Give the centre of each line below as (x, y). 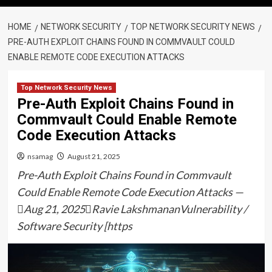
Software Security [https (74, 226)
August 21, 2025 (93, 156)
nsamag (40, 156)
